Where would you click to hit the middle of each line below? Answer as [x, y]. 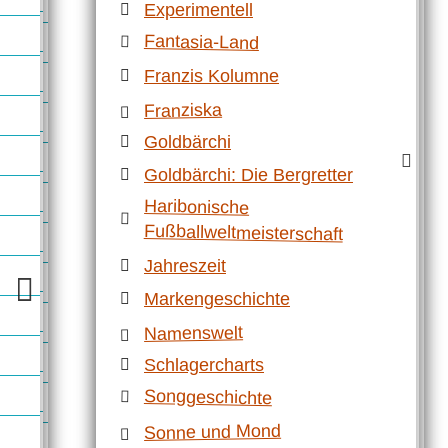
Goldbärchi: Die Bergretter [248, 174]
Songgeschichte [208, 397]
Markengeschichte [217, 298]
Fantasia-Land [201, 41]
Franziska [183, 110]
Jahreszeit [185, 265]
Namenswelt [193, 333]
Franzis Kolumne [211, 75]
